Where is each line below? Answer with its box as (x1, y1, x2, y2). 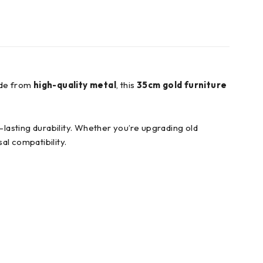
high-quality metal (33, 79, 117, 90)
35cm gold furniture (136, 79, 227, 90)
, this (116, 79, 137, 90)
